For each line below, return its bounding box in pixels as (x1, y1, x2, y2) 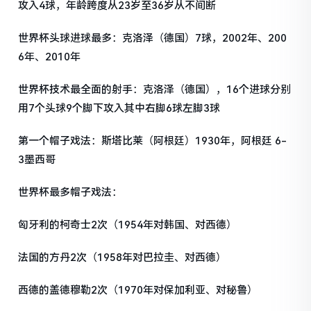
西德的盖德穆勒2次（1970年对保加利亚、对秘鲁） (18, 283, 258, 296)
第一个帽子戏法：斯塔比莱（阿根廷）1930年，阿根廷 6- (18, 134, 287, 147)
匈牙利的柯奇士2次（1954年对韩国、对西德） (18, 218, 237, 231)
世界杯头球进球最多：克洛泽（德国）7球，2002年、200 (18, 31, 287, 44)
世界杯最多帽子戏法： (18, 185, 123, 199)
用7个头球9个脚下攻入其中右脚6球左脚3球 (18, 101, 221, 115)
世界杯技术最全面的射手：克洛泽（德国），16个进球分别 (18, 83, 292, 96)
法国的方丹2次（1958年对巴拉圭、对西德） (18, 251, 227, 264)
